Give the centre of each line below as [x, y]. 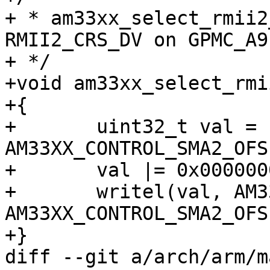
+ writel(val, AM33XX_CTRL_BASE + [11, 192]
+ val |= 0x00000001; [11, 170]
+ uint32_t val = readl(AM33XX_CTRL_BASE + [11, 127]
